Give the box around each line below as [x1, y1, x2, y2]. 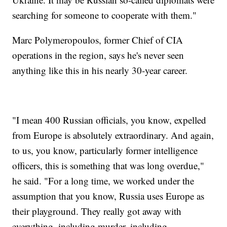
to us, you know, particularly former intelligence [12, 143, 198, 157]
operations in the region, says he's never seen [12, 48, 184, 61]
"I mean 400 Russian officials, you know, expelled [12, 113, 207, 126]
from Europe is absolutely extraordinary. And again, [12, 128, 214, 141]
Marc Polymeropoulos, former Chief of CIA [12, 33, 183, 46]
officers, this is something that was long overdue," [12, 159, 205, 172]
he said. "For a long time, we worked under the [12, 174, 195, 187]
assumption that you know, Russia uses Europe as [12, 189, 205, 202]
